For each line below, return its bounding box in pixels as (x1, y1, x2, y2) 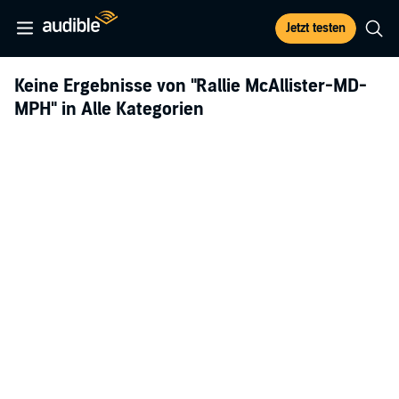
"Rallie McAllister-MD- (191, 76, 367, 97)
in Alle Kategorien (57, 99, 204, 120)
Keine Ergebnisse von (14, 76, 191, 97)
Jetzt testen (286, 20, 346, 36)
